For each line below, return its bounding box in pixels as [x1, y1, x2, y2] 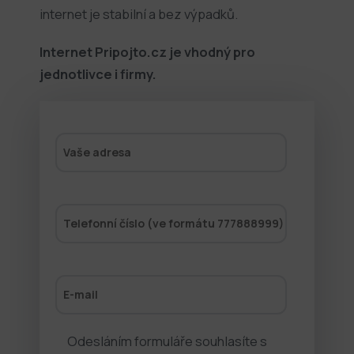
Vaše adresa [63, 144, 131, 160]
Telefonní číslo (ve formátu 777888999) [63, 215, 284, 231]
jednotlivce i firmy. [40, 64, 156, 83]
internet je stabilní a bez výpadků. [40, 4, 238, 23]
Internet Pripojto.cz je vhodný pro [40, 42, 255, 61]
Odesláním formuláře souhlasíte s [67, 331, 267, 350]
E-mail [63, 286, 98, 302]
